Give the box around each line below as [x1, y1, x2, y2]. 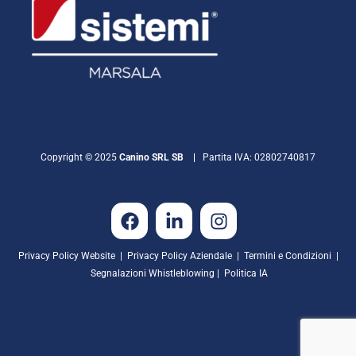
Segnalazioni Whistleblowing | [91, 268, 224, 280]
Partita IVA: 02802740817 [203, 152, 315, 164]
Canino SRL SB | [119, 152, 203, 164]
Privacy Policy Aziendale [126, 250, 232, 262]
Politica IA [224, 268, 268, 280]
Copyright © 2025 [41, 152, 119, 164]
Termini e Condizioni [243, 250, 331, 262]
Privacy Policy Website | [17, 250, 127, 262]
